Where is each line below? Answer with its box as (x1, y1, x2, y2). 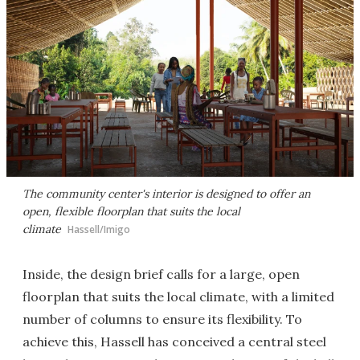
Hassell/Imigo (67, 223, 130, 236)
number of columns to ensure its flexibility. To (22, 311, 302, 327)
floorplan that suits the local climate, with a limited (22, 288, 334, 305)
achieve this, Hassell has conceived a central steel (22, 333, 326, 350)
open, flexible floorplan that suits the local (22, 204, 240, 219)
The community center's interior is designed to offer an (22, 186, 310, 201)
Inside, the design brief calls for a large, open (22, 266, 300, 282)
